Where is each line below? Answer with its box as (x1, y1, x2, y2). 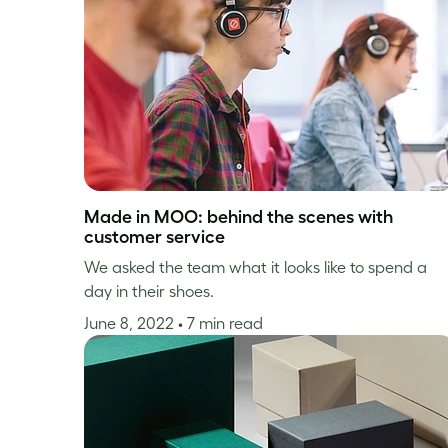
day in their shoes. (84, 281, 214, 300)
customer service (84, 226, 225, 247)
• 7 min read (178, 313, 263, 332)
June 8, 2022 (84, 313, 178, 332)
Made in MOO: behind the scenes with (84, 206, 393, 227)
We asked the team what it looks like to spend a (84, 257, 427, 276)
